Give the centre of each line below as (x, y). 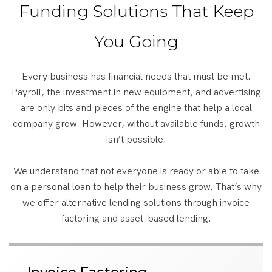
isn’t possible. (136, 140)
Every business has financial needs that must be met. (136, 76)
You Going (136, 41)
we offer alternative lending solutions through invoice (136, 203)
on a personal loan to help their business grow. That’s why (136, 187)
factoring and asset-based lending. (136, 219)
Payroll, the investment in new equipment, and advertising (136, 92)
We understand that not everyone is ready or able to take (136, 171)
